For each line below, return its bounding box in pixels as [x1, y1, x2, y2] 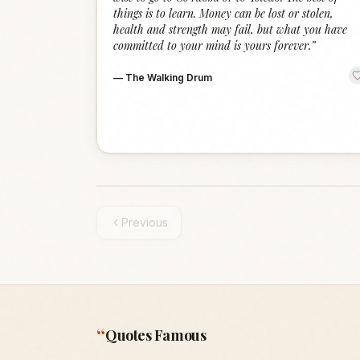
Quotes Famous [105, 325, 207, 345]
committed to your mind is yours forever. [113, 38, 311, 53]
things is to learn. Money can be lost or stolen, [113, 6, 333, 21]
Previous [121, 215, 168, 229]
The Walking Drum [125, 72, 212, 84]
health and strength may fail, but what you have [113, 22, 347, 37]
